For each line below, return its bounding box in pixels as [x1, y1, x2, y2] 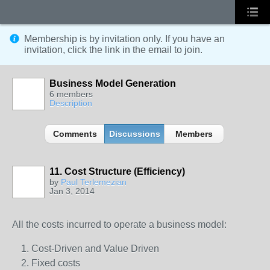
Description [49, 98, 92, 108]
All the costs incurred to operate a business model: [12, 219, 227, 230]
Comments [52, 129, 97, 139]
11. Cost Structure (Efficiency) [49, 166, 185, 177]
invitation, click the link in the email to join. [24, 45, 202, 55]
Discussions [108, 129, 160, 139]
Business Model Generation [49, 78, 176, 89]
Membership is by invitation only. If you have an [24, 34, 225, 44]
